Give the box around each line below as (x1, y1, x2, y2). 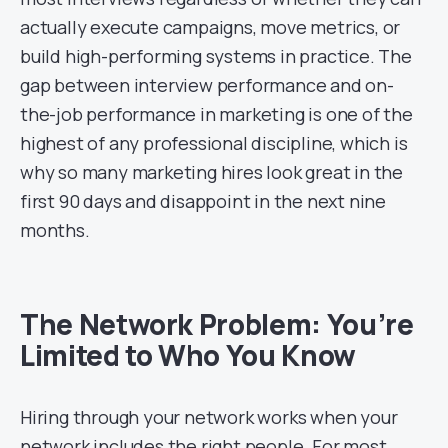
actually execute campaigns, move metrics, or (20, 14, 401, 39)
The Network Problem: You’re (20, 304, 414, 343)
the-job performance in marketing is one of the (20, 101, 413, 126)
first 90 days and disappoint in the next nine (20, 188, 386, 213)
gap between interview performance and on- (20, 72, 394, 97)
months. (20, 217, 90, 242)
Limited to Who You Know (20, 335, 356, 374)
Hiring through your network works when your (20, 404, 398, 429)
